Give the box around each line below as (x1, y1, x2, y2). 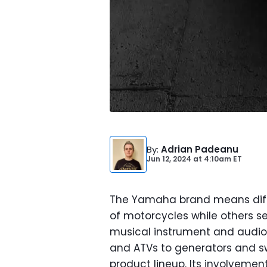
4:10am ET (202, 154, 242, 164)
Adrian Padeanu (161, 143, 238, 156)
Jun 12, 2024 (147, 154, 191, 164)
